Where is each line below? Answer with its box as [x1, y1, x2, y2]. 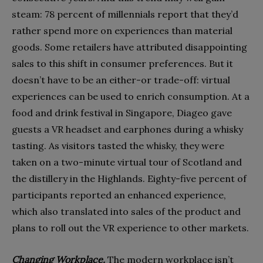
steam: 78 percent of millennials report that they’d [12, 8, 238, 21]
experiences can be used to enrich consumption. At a [12, 90, 249, 103]
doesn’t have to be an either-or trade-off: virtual [12, 74, 230, 86]
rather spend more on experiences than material [12, 25, 232, 37]
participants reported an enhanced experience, [12, 189, 226, 201]
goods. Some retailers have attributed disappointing [12, 41, 247, 53]
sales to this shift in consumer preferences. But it [12, 58, 233, 70]
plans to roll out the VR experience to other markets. [12, 222, 249, 234]
